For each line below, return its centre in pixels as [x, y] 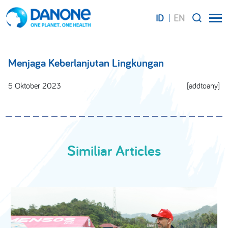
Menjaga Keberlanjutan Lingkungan [86, 63]
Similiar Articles [114, 150]
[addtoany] [203, 85]
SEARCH [197, 38]
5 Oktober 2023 [35, 85]
